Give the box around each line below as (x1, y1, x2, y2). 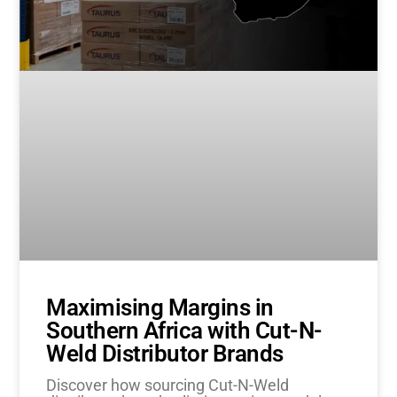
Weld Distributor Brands (46, 340, 284, 368)
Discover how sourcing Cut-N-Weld (46, 376, 290, 395)
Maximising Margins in (46, 294, 274, 322)
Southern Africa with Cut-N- (46, 317, 323, 345)
